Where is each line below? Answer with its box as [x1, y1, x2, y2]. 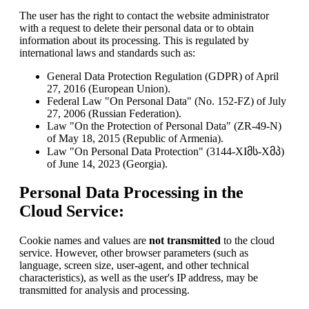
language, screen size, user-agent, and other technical [19, 259, 249, 272]
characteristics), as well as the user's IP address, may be [19, 272, 258, 284]
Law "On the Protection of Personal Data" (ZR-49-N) [47, 119, 281, 132]
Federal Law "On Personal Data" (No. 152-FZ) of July [47, 94, 286, 107]
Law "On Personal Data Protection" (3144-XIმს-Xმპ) [47, 145, 284, 157]
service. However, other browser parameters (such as [19, 247, 248, 259]
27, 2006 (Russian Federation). [47, 107, 181, 119]
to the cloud [221, 235, 275, 247]
